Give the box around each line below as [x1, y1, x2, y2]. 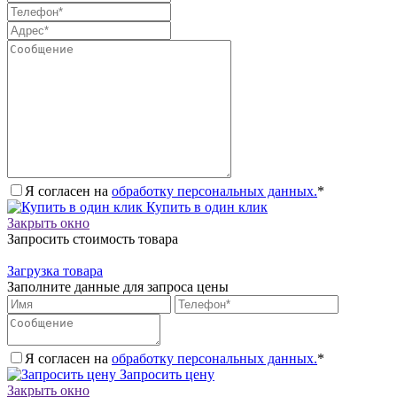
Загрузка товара [7, 263, 103, 279]
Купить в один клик [143, 199, 268, 215]
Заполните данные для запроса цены [7, 279, 229, 295]
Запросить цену [116, 367, 214, 383]
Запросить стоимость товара [7, 231, 178, 247]
